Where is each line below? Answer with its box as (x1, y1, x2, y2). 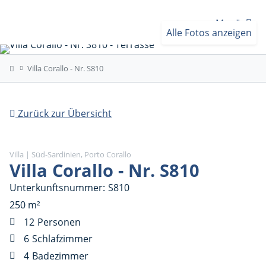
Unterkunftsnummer (9, 181, 103, 194)
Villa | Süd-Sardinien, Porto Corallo (9, 149, 131, 160)
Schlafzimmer (31, 232, 93, 246)
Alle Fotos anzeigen (166, 26, 252, 39)
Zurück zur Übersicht (15, 107, 112, 120)
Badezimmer (31, 249, 88, 263)
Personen (37, 215, 81, 229)
